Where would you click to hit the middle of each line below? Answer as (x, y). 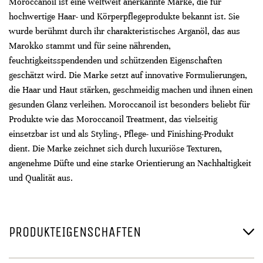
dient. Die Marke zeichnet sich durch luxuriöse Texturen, (115, 149)
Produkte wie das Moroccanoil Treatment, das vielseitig (113, 119)
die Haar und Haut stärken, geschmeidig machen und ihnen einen (131, 90)
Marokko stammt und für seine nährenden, (90, 46)
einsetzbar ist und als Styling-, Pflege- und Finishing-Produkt (121, 134)
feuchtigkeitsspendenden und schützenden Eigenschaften (115, 60)
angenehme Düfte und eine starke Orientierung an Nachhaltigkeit (130, 163)
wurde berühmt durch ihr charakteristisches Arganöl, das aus (124, 31)
